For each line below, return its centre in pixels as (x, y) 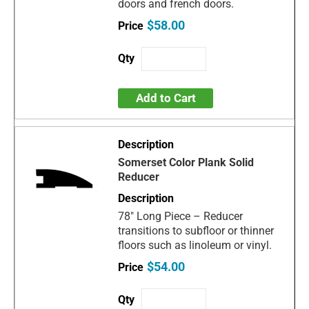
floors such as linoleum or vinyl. (195, 246)
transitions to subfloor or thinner (196, 231)
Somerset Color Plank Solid (186, 163)
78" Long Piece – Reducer (181, 217)
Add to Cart (166, 98)
